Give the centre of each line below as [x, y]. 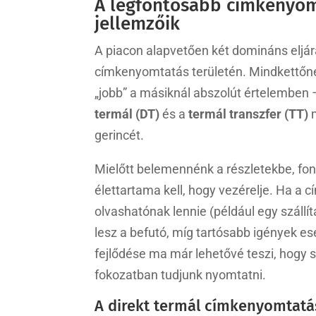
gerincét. [120, 135]
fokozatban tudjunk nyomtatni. [181, 274]
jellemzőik [138, 23]
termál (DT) [127, 114]
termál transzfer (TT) [249, 114]
